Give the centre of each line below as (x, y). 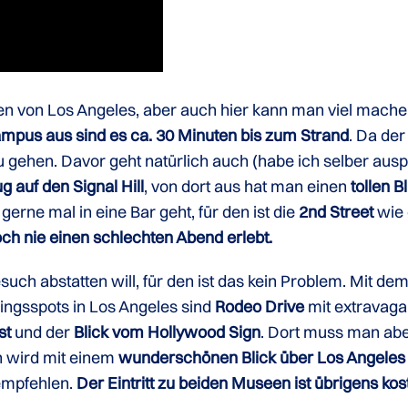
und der (43, 332)
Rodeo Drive (260, 306)
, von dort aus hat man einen (246, 186)
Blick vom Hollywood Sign (168, 332)
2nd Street (337, 212)
